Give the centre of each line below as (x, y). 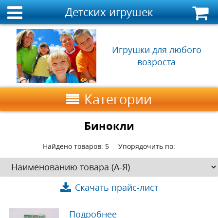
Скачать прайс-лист (116, 188)
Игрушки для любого (156, 49)
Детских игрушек (109, 12)
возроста (157, 62)
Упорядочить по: (146, 146)
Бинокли (109, 126)
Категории (118, 99)
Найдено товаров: (73, 146)
